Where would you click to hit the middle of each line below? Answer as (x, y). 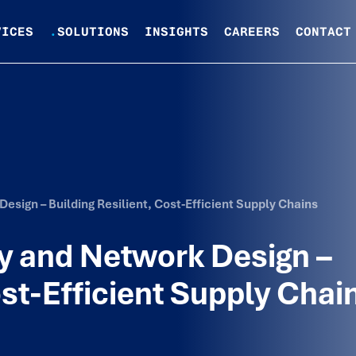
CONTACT (323, 32)
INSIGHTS (176, 32)
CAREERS (252, 32)
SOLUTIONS (93, 32)
